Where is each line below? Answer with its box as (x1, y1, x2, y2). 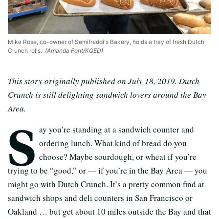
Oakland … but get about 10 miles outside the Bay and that (8, 206, 211, 217)
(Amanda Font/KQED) (44, 47, 103, 54)
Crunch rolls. (8, 47, 44, 54)
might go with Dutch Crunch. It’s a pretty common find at (8, 178, 204, 190)
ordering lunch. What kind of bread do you (39, 137, 187, 149)
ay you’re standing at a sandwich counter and (39, 124, 194, 135)
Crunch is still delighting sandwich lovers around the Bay (8, 89, 206, 100)
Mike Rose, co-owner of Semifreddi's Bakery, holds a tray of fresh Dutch (8, 38, 204, 45)
